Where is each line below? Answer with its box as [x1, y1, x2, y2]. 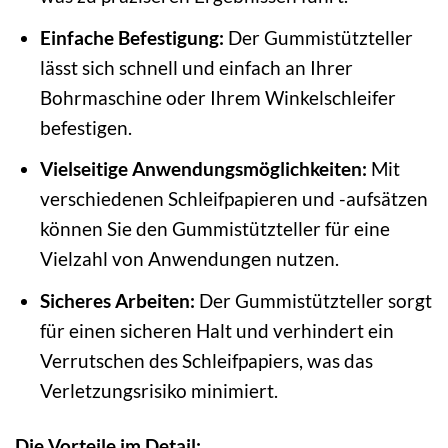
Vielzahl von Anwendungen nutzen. [39, 247, 339, 271]
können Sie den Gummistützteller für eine [39, 217, 390, 241]
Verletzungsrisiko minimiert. [39, 378, 278, 402]
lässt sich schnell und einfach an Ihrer [39, 55, 353, 79]
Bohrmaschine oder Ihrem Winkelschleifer [39, 85, 396, 109]
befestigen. [39, 115, 132, 139]
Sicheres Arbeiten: [39, 288, 195, 312]
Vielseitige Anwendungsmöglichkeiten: [39, 157, 367, 181]
